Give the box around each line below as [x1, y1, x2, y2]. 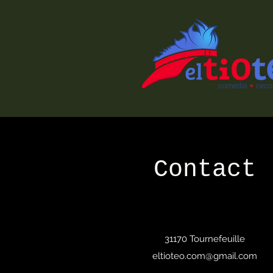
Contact [154, 156, 256, 183]
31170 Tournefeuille [165, 233, 245, 244]
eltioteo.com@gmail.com [152, 250, 257, 261]
